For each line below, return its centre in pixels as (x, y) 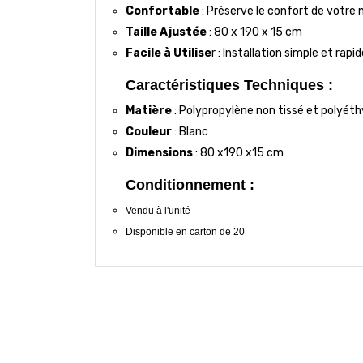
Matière (149, 110)
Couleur (149, 131)
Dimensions (159, 152)
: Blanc (190, 131)
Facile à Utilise (169, 53)
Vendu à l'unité (158, 210)
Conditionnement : (190, 184)
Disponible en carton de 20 (185, 231)
